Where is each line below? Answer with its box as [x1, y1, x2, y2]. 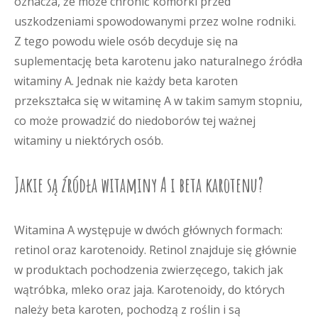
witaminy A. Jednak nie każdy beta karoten [14, 73, 238, 89]
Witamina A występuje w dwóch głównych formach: [14, 222, 283, 238]
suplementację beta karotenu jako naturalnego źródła [14, 53, 302, 69]
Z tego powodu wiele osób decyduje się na [14, 33, 238, 49]
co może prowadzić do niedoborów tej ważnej [14, 113, 256, 128]
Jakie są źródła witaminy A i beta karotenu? [14, 172, 263, 197]
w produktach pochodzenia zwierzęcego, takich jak [14, 262, 283, 278]
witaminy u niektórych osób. [14, 133, 163, 148]
